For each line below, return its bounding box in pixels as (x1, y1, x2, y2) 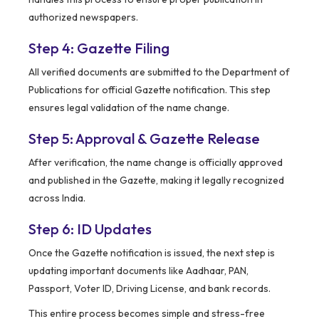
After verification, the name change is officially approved (28, 156, 283, 169)
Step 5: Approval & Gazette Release (28, 130, 260, 148)
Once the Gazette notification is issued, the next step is (28, 246, 275, 260)
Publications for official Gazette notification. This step (28, 83, 271, 97)
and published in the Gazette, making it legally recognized (28, 174, 284, 187)
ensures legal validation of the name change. (28, 101, 229, 115)
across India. (28, 192, 85, 205)
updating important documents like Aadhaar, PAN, (28, 264, 249, 278)
